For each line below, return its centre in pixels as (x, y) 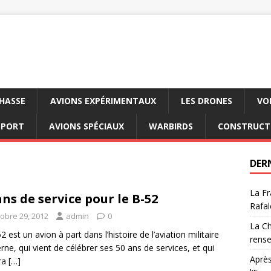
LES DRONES (207, 101)
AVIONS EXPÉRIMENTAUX (103, 101)
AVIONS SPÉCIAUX (87, 126)
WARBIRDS (171, 126)
